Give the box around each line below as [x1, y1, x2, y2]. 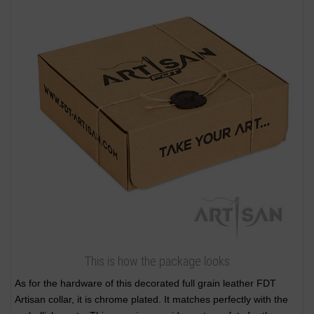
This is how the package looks [84, 254, 230, 269]
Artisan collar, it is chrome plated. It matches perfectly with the [15, 294, 288, 306]
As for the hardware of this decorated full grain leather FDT [15, 278, 276, 289]
